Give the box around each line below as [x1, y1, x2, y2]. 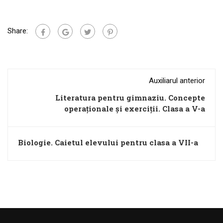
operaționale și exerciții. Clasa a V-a [64, 104, 205, 114]
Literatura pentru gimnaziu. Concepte [55, 93, 205, 103]
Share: [7, 26, 28, 36]
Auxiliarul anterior [149, 76, 205, 86]
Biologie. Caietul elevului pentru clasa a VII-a [18, 137, 198, 148]
